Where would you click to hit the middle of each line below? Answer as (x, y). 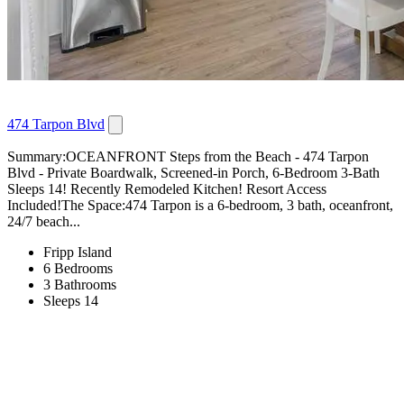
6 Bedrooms (78, 268)
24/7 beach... (44, 221)
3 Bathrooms (80, 284)
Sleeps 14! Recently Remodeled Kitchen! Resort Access (167, 188)
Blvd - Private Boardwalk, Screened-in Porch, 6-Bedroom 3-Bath (193, 172)
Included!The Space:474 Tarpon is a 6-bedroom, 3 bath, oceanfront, (200, 205)
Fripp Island (78, 252)
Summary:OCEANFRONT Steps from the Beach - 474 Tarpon (188, 156)
